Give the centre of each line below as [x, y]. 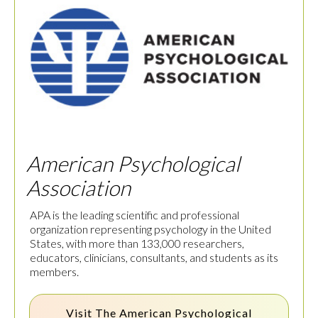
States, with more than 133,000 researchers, [137, 243]
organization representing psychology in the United [150, 229]
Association [78, 188]
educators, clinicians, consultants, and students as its [154, 258]
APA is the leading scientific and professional [135, 215]
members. [54, 272]
